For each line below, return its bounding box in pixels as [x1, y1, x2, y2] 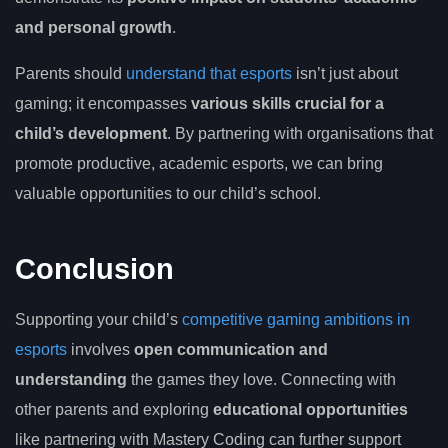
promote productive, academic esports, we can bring [15, 154, 383, 172]
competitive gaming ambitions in [182, 311, 410, 329]
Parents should [15, 64, 126, 82]
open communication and [134, 341, 328, 359]
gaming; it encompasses [15, 94, 191, 112]
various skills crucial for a [191, 94, 384, 112]
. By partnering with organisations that [167, 124, 433, 142]
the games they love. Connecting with [127, 371, 396, 389]
